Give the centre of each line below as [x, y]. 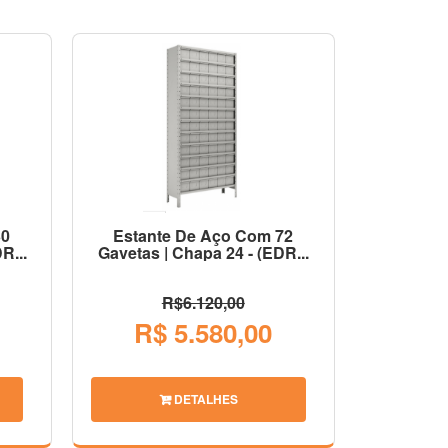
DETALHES [204, 398]
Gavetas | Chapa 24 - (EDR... [203, 252]
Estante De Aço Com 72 [203, 235]
